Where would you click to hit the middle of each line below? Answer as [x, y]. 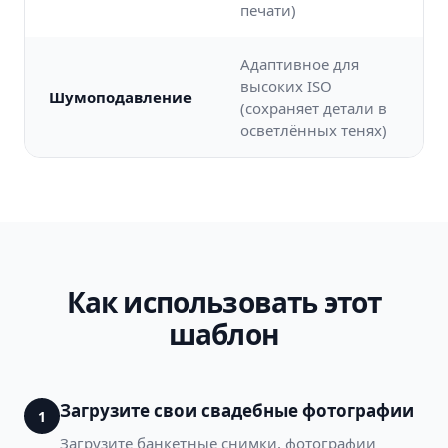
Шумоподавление [120, 97]
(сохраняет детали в [313, 108]
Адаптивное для [299, 64]
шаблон [224, 334]
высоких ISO [286, 86]
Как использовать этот [224, 302]
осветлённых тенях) [313, 130]
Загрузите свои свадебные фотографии [237, 410]
